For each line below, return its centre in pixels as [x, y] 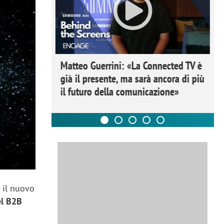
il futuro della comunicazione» [119, 91]
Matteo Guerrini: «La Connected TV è [131, 65]
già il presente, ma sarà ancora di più [132, 78]
